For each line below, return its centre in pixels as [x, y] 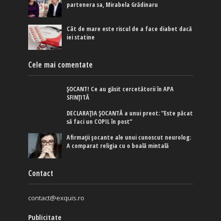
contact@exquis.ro [56, 198]
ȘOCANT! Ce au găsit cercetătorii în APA [120, 89]
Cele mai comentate [60, 65]
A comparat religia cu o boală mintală [118, 146]
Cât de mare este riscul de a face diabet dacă [129, 29]
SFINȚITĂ [78, 97]
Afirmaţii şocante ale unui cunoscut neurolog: [129, 137]
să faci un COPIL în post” [100, 122]
